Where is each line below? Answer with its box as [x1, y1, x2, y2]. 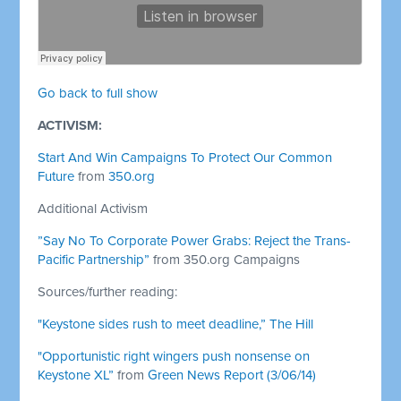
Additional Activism [38, 200, 149, 217]
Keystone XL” [38, 366, 115, 383]
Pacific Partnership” [38, 251, 150, 268]
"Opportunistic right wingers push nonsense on [38, 347, 311, 364]
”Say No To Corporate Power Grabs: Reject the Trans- [38, 232, 352, 249]
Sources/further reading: [38, 283, 178, 300]
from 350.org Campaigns [149, 251, 301, 268]
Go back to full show [38, 84, 158, 101]
